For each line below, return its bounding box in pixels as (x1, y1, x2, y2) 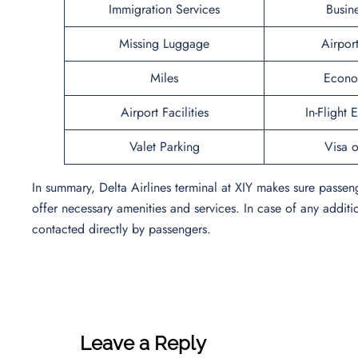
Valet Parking (129, 137, 200, 156)
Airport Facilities (120, 102, 209, 121)
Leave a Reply (80, 331, 206, 355)
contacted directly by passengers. (32, 219, 215, 238)
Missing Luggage (119, 34, 209, 53)
